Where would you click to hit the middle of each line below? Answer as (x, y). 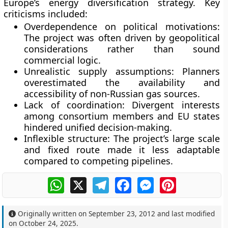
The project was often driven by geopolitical (122, 38)
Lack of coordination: (75, 105)
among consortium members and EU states (122, 116)
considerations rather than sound (122, 49)
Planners (197, 71)
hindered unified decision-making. (98, 127)
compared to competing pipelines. (99, 161)
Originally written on (52, 213)
